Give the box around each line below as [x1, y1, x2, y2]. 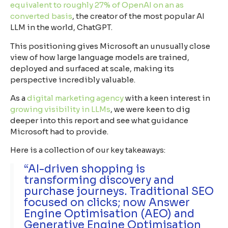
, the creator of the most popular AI [72, 11, 205, 21]
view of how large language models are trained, [10, 52, 189, 62]
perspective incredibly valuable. [10, 74, 135, 84]
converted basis [10, 11, 72, 21]
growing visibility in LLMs [10, 104, 110, 114]
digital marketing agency [27, 93, 124, 103]
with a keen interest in [124, 93, 210, 103]
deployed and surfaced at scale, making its [10, 63, 174, 73]
